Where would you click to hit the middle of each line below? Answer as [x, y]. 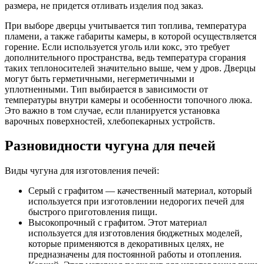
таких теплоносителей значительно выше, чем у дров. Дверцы [130, 68]
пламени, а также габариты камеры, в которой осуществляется [131, 36]
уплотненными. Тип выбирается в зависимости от [106, 89]
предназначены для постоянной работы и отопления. [135, 255]
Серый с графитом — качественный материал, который [140, 191]
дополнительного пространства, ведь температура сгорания [125, 57]
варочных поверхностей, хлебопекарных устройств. [110, 121]
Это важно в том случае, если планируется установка [112, 110]
